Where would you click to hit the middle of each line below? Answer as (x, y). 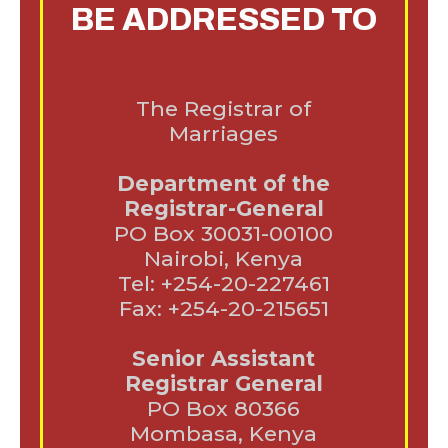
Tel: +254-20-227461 (223, 284)
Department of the (224, 184)
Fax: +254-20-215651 (223, 309)
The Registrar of (224, 109)
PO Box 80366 (224, 409)
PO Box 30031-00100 (224, 234)
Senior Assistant (224, 359)
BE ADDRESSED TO (224, 20)
